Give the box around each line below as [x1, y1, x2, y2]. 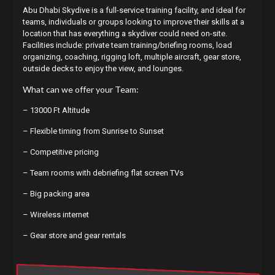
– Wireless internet [22, 209, 89, 219]
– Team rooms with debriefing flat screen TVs [22, 168, 184, 177]
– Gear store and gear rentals [22, 230, 126, 240]
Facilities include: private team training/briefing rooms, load [22, 40, 232, 50]
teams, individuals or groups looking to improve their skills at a [22, 17, 244, 26]
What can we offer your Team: [22, 83, 139, 95]
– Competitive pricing [22, 147, 99, 157]
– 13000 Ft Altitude [22, 105, 90, 115]
